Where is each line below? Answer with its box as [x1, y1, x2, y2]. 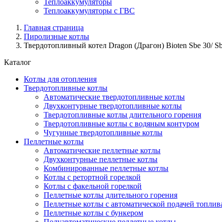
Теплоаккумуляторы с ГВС [44, 6, 135, 15]
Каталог [4, 58, 31, 66]
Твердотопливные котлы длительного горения [44, 111, 201, 119]
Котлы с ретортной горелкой [44, 173, 141, 181]
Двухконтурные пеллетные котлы [44, 155, 158, 164]
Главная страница [24, 23, 84, 32]
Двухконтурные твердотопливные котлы [44, 102, 182, 110]
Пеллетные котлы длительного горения [44, 191, 177, 199]
